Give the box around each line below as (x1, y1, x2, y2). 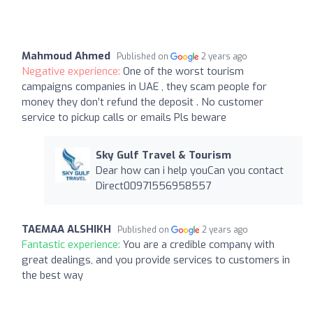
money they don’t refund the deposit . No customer (22, 94, 263, 109)
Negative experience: (22, 64, 123, 78)
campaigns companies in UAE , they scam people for (22, 79, 267, 94)
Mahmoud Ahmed (22, 48, 110, 63)
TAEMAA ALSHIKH (22, 221, 111, 236)
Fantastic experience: (22, 237, 123, 252)
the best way (22, 268, 83, 282)
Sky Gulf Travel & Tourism (95, 147, 231, 162)
